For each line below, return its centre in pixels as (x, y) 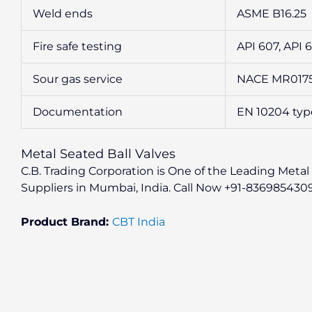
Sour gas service (78, 79)
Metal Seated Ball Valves (98, 154)
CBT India (139, 222)
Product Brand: (67, 222)
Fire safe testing (77, 46)
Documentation (78, 111)
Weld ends (63, 13)
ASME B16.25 (272, 13)
